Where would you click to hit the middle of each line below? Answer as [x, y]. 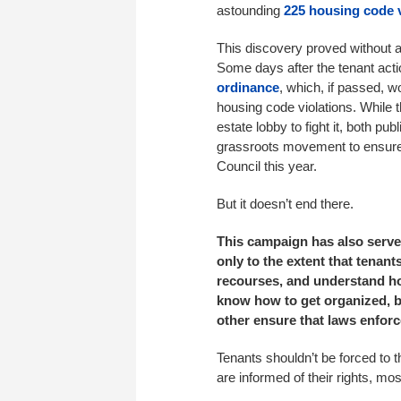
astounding [250, 10]
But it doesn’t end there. [285, 204]
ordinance [248, 87]
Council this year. [267, 166]
